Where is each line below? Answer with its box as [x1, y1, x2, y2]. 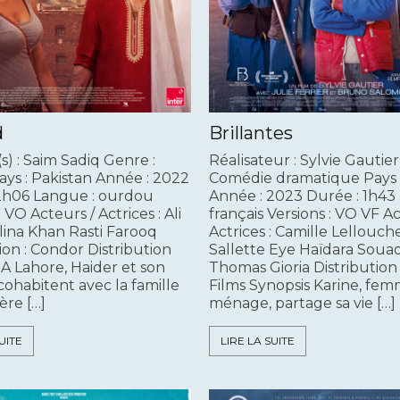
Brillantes [209, 122, 293, 145]
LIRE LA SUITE [221, 334, 295, 348]
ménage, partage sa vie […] [209, 295, 396, 312]
